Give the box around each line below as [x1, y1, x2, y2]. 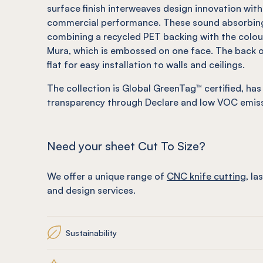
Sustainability [66, 227, 117, 238]
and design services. [47, 184, 136, 196]
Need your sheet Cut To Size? [47, 139, 205, 153]
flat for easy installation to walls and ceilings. [47, 59, 245, 70]
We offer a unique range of [47, 170, 167, 182]
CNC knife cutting [167, 170, 246, 182]
